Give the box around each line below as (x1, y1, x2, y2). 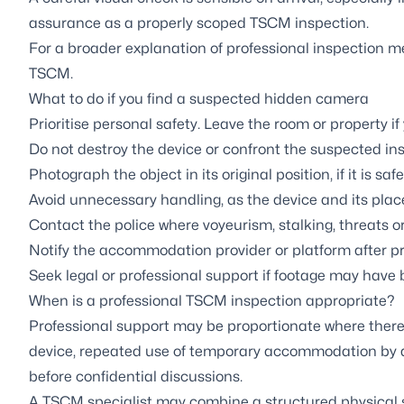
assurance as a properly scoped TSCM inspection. (29, 14, 369, 32)
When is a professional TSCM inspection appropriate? (29, 291, 395, 309)
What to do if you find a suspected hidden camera (29, 89, 369, 107)
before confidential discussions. (29, 367, 243, 385)
